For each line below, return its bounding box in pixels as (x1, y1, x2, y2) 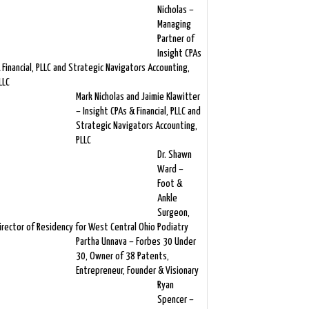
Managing (157, 19, 191, 30)
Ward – (157, 164, 183, 175)
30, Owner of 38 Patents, (75, 251, 169, 261)
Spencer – (157, 295, 194, 305)
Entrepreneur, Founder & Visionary (75, 266, 199, 276)
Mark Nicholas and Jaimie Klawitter (75, 92, 200, 102)
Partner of (157, 34, 195, 44)
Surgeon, (157, 208, 190, 218)
